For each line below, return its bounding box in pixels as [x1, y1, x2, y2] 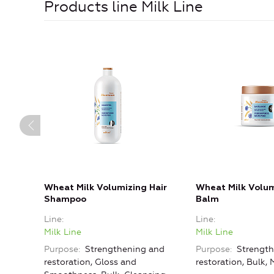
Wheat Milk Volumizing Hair [44, 183, 167, 193]
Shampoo [44, 195, 86, 204]
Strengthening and [83, 244, 165, 255]
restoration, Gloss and [44, 257, 136, 268]
